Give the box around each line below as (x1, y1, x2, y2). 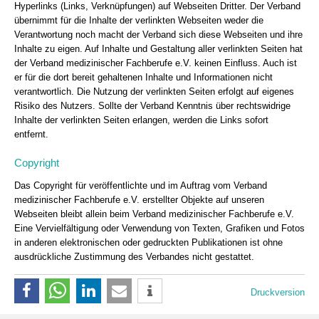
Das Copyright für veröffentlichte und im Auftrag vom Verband (14, 180, 267, 192)
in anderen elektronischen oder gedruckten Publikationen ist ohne (14, 237, 283, 249)
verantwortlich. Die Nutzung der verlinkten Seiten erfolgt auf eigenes (14, 86, 294, 98)
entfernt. (14, 129, 48, 140)
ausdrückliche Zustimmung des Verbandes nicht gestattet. (14, 251, 254, 263)
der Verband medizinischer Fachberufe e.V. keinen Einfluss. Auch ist (14, 58, 297, 69)
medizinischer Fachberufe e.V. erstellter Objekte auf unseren (14, 194, 264, 206)
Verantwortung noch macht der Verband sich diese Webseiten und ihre (14, 29, 303, 41)
